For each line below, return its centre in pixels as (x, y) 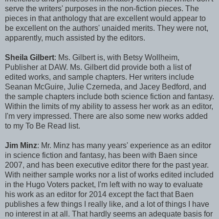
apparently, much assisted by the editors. (75, 38)
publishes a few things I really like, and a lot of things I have (107, 204)
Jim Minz (21, 145)
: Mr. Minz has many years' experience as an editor (124, 145)
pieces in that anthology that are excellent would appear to (105, 18)
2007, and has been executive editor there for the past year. (107, 165)
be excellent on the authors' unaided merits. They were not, (107, 28)
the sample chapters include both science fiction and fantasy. (109, 96)
